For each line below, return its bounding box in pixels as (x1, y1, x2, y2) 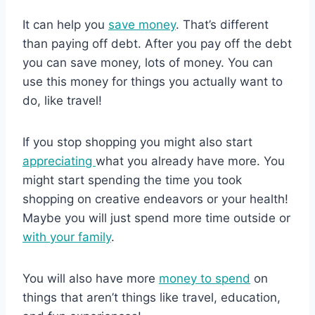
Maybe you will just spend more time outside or (22, 210, 290, 225)
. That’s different (176, 17, 269, 32)
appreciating (22, 153, 96, 168)
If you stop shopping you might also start (22, 134, 252, 149)
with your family (22, 229, 111, 244)
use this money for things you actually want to (22, 74, 283, 89)
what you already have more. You (96, 153, 285, 168)
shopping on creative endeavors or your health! (22, 191, 288, 206)
